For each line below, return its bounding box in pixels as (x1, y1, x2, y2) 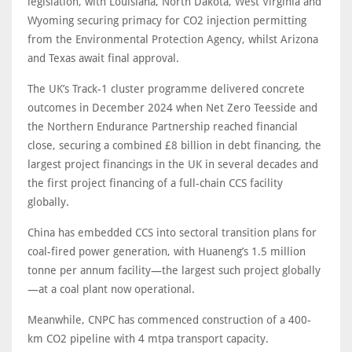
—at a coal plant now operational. (27, 283, 195, 295)
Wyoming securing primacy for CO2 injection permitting (27, 14, 306, 27)
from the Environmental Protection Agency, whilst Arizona (27, 33, 318, 46)
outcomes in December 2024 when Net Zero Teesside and (27, 101, 317, 114)
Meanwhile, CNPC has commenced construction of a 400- (27, 313, 311, 326)
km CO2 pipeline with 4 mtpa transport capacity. (27, 332, 269, 345)
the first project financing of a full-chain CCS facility (27, 177, 283, 189)
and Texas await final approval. (27, 52, 179, 64)
